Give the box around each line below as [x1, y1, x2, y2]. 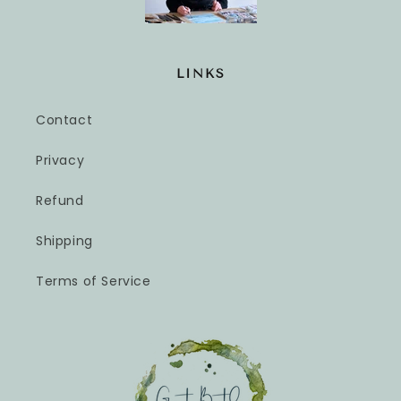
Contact [36, 111, 93, 130]
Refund [36, 192, 84, 210]
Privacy [36, 151, 85, 170]
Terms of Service [36, 272, 151, 291]
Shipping [36, 232, 93, 251]
